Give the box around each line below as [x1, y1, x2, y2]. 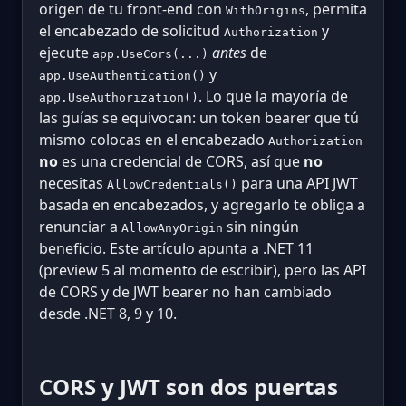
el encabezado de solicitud [39, 21, 224, 41]
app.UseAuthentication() [39, 69, 206, 82]
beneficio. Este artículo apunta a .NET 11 [39, 238, 314, 258]
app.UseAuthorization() [39, 91, 198, 104]
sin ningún [223, 217, 299, 237]
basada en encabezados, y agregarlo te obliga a [39, 195, 365, 215]
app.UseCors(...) [92, 47, 208, 61]
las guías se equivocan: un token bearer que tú [39, 108, 359, 128]
